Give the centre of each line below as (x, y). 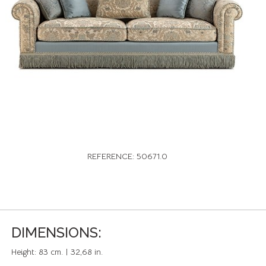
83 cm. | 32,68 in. (71, 252)
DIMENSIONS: (56, 232)
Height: (25, 252)
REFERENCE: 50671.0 (127, 156)
